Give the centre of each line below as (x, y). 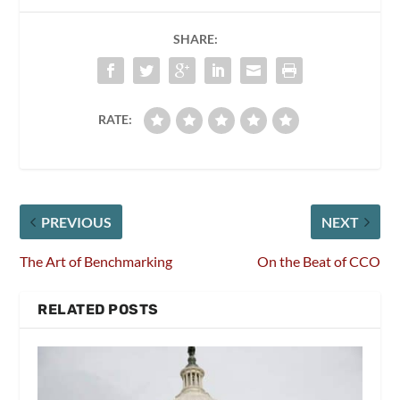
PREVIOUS (77, 221)
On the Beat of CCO (318, 261)
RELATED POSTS (98, 309)
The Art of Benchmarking (96, 261)
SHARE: (196, 38)
